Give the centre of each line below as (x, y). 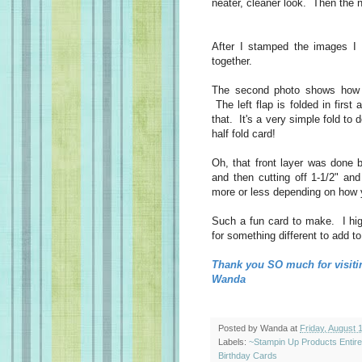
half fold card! (247, 133)
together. (235, 61)
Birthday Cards (248, 355)
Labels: (234, 341)
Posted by (239, 328)
